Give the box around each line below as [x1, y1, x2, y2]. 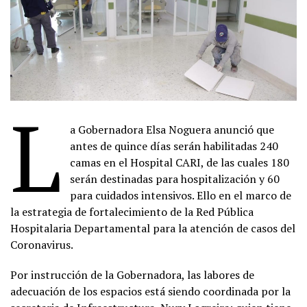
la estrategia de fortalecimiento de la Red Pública [10, 204, 254, 219]
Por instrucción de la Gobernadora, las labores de [10, 267, 254, 282]
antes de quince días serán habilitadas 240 [70, 138, 279, 153]
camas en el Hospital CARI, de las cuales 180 [70, 154, 290, 170]
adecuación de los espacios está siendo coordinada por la [10, 283, 291, 299]
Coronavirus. [10, 236, 73, 252]
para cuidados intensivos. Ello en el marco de [70, 187, 292, 203]
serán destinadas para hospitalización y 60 [70, 171, 280, 186]
